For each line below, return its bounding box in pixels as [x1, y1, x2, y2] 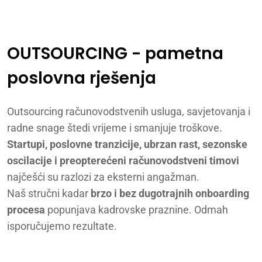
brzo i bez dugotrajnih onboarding [91, 187, 249, 199]
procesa [7, 203, 47, 216]
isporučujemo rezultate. [7, 219, 117, 232]
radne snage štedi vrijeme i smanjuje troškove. [7, 121, 222, 134]
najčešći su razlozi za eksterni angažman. [7, 170, 199, 183]
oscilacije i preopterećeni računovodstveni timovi [7, 154, 239, 167]
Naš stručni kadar [7, 187, 91, 199]
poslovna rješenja [7, 66, 156, 89]
